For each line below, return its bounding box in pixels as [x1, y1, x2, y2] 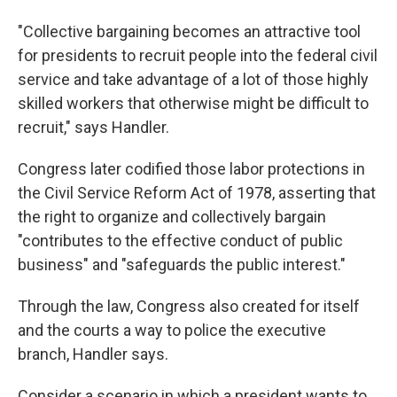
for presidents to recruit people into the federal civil [18, 46, 378, 65]
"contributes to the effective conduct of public [18, 231, 343, 250]
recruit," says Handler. [18, 118, 169, 136]
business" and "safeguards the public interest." [18, 255, 346, 274]
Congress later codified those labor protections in [18, 160, 365, 178]
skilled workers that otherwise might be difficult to [18, 94, 369, 113]
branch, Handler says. [18, 345, 168, 363]
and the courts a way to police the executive [18, 321, 326, 339]
